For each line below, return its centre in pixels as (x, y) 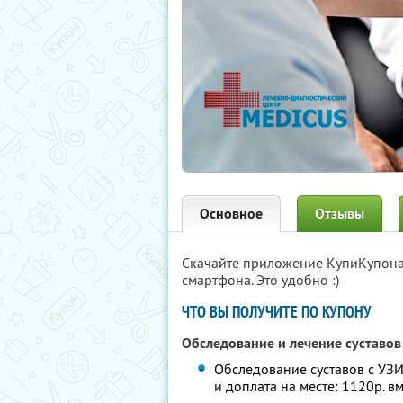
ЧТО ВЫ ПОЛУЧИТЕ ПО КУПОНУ (277, 312)
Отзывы (340, 214)
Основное (231, 214)
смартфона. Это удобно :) (260, 280)
